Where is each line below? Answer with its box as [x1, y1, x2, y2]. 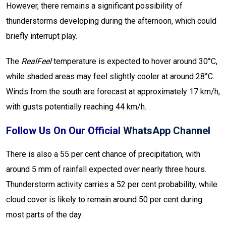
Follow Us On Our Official [6, 125, 123, 137]
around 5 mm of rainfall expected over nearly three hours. [6, 164, 206, 175]
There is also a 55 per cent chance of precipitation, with [6, 149, 200, 159]
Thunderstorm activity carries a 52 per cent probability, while [6, 180, 217, 190]
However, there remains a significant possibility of [6, 1, 183, 11]
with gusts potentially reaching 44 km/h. [6, 102, 146, 112]
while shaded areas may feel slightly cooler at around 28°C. [6, 72, 214, 82]
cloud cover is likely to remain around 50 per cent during [6, 195, 202, 205]
